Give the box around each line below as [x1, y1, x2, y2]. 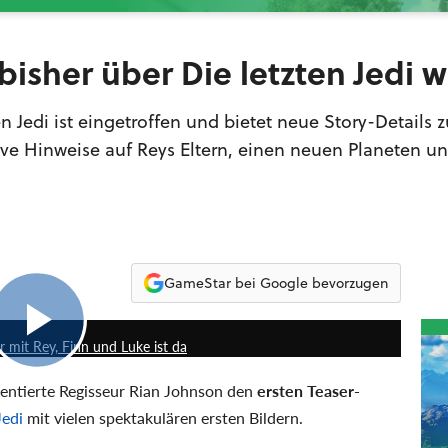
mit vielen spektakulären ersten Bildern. [23, 406, 303, 429]
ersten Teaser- [257, 379, 360, 402]
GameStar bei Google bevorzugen [163, 272, 388, 293]
